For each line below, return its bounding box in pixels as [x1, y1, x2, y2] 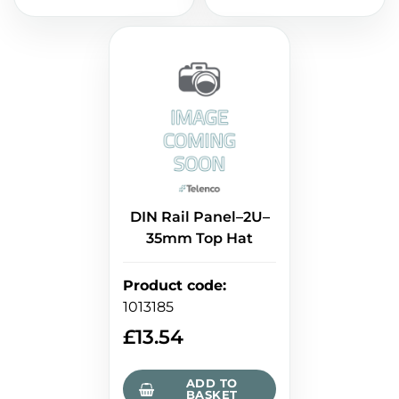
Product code [123, 277, 223, 295]
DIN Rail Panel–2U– [129, 208, 270, 226]
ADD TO [186, 376, 238, 391]
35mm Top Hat [146, 230, 253, 248]
